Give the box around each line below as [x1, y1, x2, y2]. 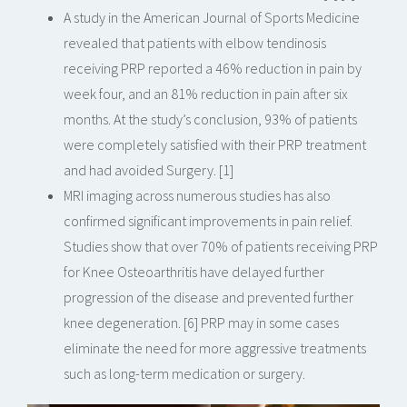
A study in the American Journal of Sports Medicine [64, 8, 360, 27]
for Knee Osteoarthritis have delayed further [64, 263, 324, 282]
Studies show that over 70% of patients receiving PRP [64, 237, 378, 256]
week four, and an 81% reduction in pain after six [64, 84, 348, 104]
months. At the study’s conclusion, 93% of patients [64, 110, 357, 129]
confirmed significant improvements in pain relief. [64, 212, 352, 231]
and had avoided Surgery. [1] [64, 161, 233, 180]
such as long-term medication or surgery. [64, 364, 305, 383]
